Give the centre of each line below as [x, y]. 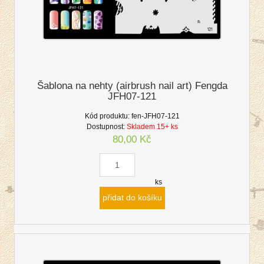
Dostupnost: [105, 126]
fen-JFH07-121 [155, 116]
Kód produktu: [107, 116]
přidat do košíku [132, 198]
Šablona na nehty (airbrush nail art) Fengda [132, 85]
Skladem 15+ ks [152, 126]
